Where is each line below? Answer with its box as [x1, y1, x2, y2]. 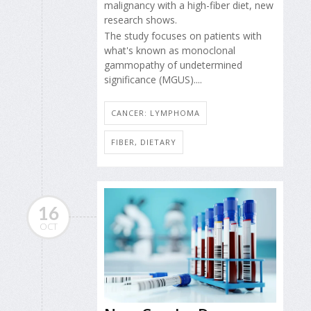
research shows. [104, 13, 177, 27]
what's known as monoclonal [104, 43, 235, 57]
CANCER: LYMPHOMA [111, 107, 200, 118]
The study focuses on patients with [104, 28, 262, 42]
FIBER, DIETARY [111, 136, 176, 147]
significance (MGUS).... [104, 72, 202, 86]
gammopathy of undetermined [104, 58, 242, 72]
